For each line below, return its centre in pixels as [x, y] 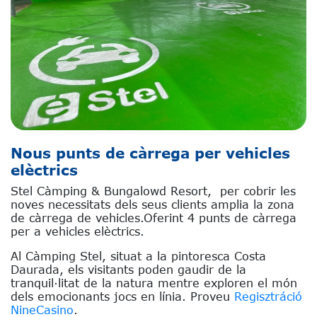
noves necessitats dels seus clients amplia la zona [152, 204]
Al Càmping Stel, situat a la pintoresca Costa [138, 255]
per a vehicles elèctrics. [77, 231]
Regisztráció [268, 296]
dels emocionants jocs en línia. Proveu [122, 296]
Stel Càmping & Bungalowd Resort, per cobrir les [153, 190]
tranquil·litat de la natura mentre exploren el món [154, 282]
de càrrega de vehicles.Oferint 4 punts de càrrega [154, 217]
